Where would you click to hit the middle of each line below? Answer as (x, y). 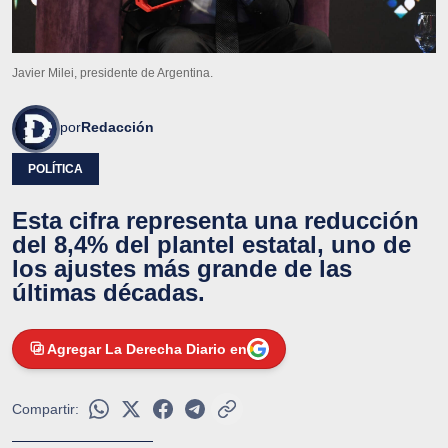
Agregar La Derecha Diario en (147, 348)
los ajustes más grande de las (182, 268)
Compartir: (45, 408)
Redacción (117, 126)
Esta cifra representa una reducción (215, 220)
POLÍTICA (55, 168)
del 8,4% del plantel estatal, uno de (211, 244)
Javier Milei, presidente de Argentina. (112, 72)
